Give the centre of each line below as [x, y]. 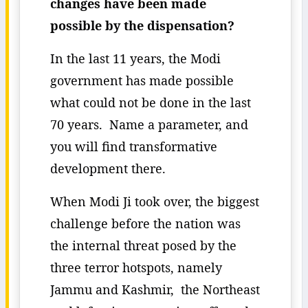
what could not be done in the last [151, 102]
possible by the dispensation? [142, 25]
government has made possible [142, 80]
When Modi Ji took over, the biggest [155, 201]
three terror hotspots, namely [136, 267]
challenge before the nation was [145, 223]
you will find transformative [134, 146]
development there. [108, 168]
